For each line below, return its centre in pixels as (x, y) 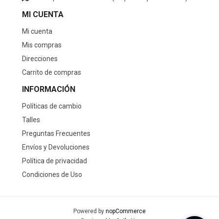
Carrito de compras (52, 72)
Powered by (89, 211)
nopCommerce (126, 211)
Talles (31, 120)
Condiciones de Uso (52, 174)
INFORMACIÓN (49, 89)
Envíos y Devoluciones (56, 147)
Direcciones (40, 58)
